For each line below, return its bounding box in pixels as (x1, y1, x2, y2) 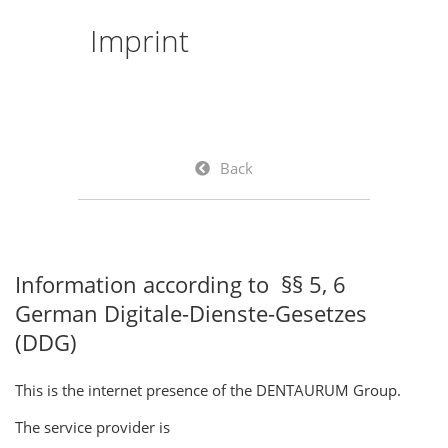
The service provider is (15, 417, 170, 438)
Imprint (89, 20, 189, 62)
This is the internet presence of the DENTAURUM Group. (15, 380, 401, 401)
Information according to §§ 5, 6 (15, 269, 346, 300)
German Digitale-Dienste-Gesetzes (15, 298, 367, 329)
